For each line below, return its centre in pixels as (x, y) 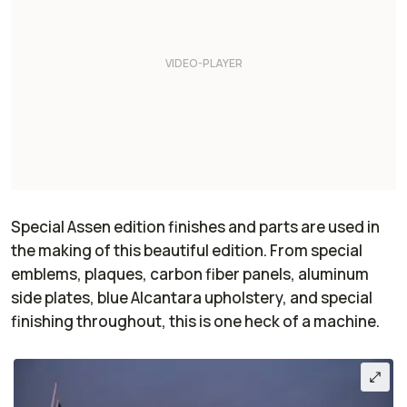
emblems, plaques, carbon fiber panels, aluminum (190, 274)
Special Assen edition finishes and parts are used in (195, 227)
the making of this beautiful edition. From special (187, 251)
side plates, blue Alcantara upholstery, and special (192, 298)
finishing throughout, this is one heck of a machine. (197, 322)
